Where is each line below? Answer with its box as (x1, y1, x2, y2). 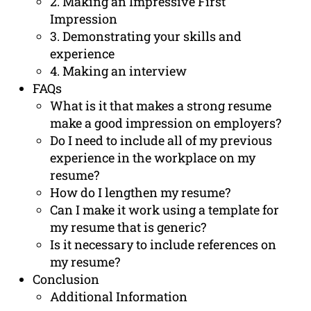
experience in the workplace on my (50, 149, 256, 167)
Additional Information (50, 288, 188, 305)
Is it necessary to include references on (50, 236, 277, 253)
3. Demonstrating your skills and (50, 28, 242, 45)
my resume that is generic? (50, 219, 207, 236)
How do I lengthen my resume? (50, 184, 231, 201)
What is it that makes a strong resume (50, 97, 272, 115)
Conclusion (33, 271, 100, 288)
